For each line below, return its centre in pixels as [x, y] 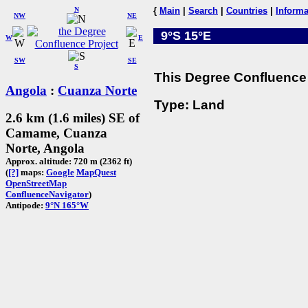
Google [60, 173]
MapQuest [96, 173]
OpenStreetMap [36, 184]
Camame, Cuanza [56, 133]
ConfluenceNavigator [47, 195]
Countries [247, 11]
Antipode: [25, 206]
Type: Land [189, 105]
